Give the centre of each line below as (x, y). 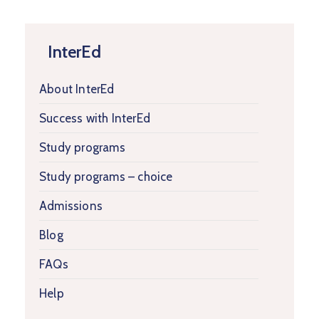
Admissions (71, 205)
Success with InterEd (95, 118)
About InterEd (77, 89)
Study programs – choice (106, 176)
